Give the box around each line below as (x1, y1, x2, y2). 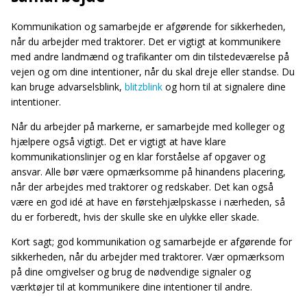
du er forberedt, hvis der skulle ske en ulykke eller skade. (11, 210, 259, 223)
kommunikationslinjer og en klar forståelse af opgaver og (11, 149, 265, 163)
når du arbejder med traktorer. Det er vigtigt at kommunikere (11, 34, 281, 48)
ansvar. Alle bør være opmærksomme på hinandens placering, (11, 164, 286, 178)
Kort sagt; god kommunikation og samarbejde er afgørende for (11, 234, 292, 248)
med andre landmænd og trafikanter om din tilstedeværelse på (11, 49, 289, 63)
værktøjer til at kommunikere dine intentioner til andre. (11, 280, 252, 293)
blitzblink (125, 79, 162, 93)
